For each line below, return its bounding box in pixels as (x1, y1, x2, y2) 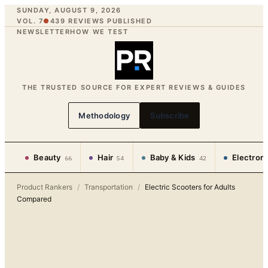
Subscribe (150, 111, 190, 120)
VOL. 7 (17, 17, 44, 25)
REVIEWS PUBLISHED (65, 17, 153, 25)
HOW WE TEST (70, 28, 129, 36)
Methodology (78, 111, 130, 120)
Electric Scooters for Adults (145, 182, 235, 191)
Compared (17, 194, 51, 203)
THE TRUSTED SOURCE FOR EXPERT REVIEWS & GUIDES (22, 83, 246, 92)
